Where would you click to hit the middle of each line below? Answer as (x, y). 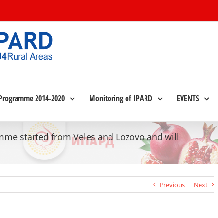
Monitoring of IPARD (121, 98)
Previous (172, 185)
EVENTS (188, 98)
